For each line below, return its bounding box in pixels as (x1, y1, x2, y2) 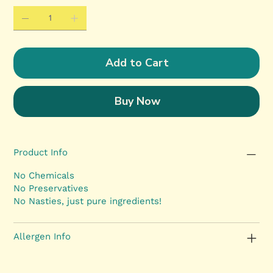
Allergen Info (13, 231, 71, 243)
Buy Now (114, 94, 160, 109)
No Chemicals (13, 170, 75, 182)
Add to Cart (105, 55, 169, 71)
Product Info (13, 147, 68, 158)
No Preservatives (13, 183, 89, 194)
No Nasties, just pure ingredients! (13, 196, 162, 207)
